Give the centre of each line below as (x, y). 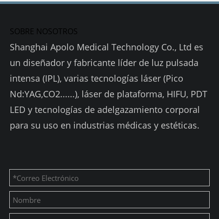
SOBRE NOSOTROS (44, 31)
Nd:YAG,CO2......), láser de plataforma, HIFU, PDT (109, 94)
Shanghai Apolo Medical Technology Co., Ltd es (107, 47)
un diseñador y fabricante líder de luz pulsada (104, 63)
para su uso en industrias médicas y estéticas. (105, 125)
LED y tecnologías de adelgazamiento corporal (105, 109)
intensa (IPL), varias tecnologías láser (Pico (97, 78)
